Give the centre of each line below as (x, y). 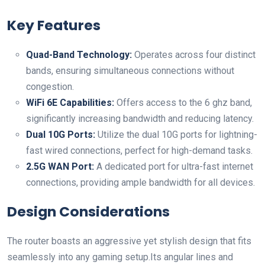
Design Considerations (88, 211)
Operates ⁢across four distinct (194, 55)
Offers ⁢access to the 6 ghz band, (183, 103)
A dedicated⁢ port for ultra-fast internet (174, 167)
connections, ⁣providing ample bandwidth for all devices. (140, 182)
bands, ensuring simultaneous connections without (130, 71)
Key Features (54, 25)
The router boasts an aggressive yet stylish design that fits (129, 241)
